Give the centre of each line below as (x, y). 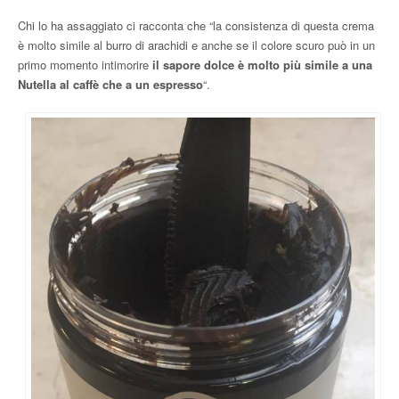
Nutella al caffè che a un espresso (110, 84)
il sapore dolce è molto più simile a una (261, 64)
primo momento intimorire (83, 64)
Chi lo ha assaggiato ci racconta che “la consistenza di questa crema (196, 25)
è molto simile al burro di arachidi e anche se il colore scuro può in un (196, 45)
